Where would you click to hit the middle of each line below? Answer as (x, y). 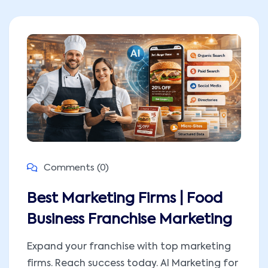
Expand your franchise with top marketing (129, 247)
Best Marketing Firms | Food (125, 199)
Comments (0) (75, 168)
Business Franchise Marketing (130, 220)
